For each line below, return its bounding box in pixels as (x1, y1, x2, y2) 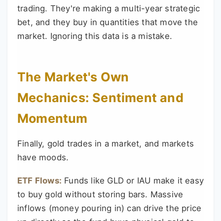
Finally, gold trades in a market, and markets (17, 138, 194, 148)
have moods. (17, 152, 69, 162)
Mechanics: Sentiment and (17, 90, 184, 105)
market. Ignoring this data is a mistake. (17, 31, 173, 41)
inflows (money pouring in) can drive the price (17, 203, 202, 213)
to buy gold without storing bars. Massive (17, 189, 184, 199)
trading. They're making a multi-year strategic (17, 3, 200, 13)
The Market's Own (17, 69, 129, 84)
